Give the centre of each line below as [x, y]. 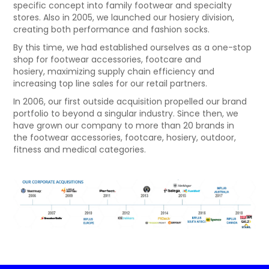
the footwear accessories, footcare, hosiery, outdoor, [125, 138]
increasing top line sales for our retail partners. [112, 83]
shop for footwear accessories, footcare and [107, 59]
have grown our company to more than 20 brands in [124, 125]
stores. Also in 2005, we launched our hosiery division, [124, 17]
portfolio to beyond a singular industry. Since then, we [126, 113]
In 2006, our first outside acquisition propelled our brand [130, 101]
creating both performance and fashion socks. [113, 29]
